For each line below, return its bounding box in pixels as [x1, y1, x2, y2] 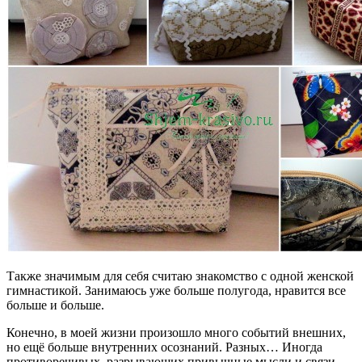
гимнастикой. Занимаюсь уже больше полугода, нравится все [6, 284, 346, 298]
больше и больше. [6, 298, 104, 313]
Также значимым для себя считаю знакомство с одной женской [6, 269, 354, 284]
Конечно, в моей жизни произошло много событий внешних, [6, 326, 346, 340]
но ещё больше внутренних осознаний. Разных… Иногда [6, 340, 322, 355]
